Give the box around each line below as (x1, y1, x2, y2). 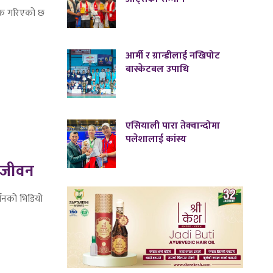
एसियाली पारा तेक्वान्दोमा (126, 118, 221, 135)
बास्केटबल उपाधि (126, 61, 190, 78)
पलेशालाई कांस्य (126, 131, 187, 148)
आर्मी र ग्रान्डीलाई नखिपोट (126, 48, 221, 65)
